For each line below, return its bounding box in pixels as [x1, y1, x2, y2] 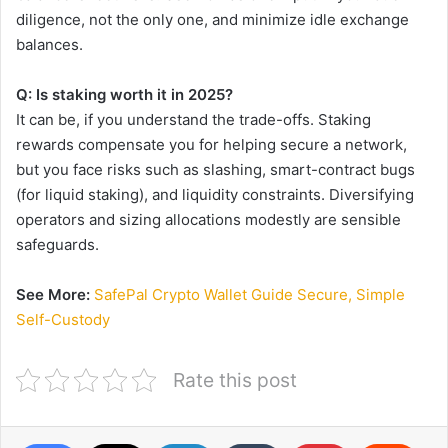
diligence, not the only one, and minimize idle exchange [16, 9, 409, 29]
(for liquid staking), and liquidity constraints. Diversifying [16, 184, 414, 204]
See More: [16, 284, 90, 304]
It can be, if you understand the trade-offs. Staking [16, 109, 371, 129]
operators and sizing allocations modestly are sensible [16, 209, 401, 229]
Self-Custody [16, 309, 110, 329]
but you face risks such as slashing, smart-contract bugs [16, 159, 415, 179]
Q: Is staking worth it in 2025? [16, 84, 233, 104]
